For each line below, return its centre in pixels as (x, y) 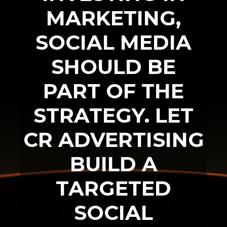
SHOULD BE (113, 66)
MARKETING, (113, 18)
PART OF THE (113, 91)
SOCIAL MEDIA (113, 42)
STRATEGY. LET (113, 115)
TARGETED (113, 188)
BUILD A (113, 164)
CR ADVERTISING (113, 139)
